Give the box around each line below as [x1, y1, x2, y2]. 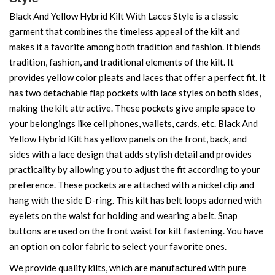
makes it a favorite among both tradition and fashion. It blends [9, 41, 261, 52]
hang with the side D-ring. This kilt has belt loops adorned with [9, 194, 262, 206]
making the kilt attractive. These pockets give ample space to [9, 102, 255, 114]
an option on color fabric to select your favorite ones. [9, 240, 227, 252]
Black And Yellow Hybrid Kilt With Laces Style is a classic [9, 10, 238, 21]
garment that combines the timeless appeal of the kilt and [9, 25, 240, 37]
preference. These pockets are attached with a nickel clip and [9, 179, 254, 190]
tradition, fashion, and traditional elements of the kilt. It [9, 56, 234, 68]
